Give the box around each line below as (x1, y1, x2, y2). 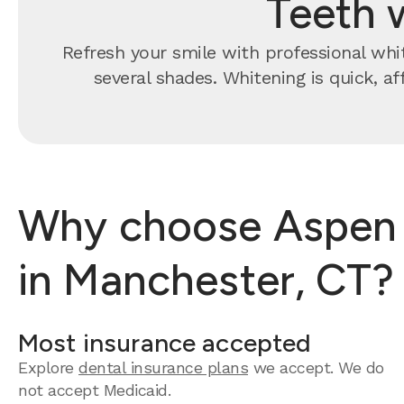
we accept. (248, 358, 338, 377)
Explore (18, 358, 78, 377)
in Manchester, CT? (18, 253, 394, 306)
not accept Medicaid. (18, 381, 170, 399)
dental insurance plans (78, 358, 248, 377)
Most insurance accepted (18, 327, 312, 358)
